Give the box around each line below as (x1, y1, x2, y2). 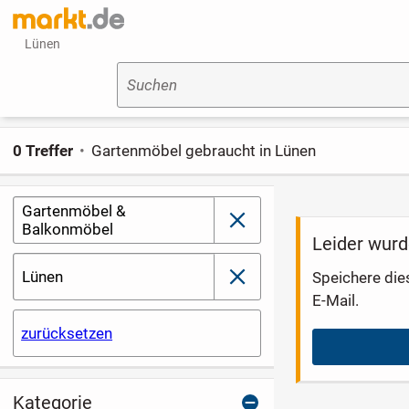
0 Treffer (12, 141, 73, 160)
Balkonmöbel (22, 220, 114, 239)
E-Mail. (312, 290, 360, 309)
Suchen (126, 76, 177, 95)
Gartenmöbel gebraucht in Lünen (91, 141, 317, 160)
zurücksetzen (21, 324, 113, 343)
